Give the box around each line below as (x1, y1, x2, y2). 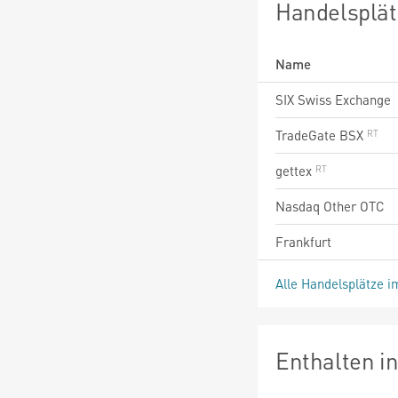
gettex (275, 161, 315, 179)
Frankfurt (275, 232, 331, 251)
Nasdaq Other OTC (275, 196, 385, 215)
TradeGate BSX (275, 125, 367, 144)
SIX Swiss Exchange (275, 90, 391, 108)
